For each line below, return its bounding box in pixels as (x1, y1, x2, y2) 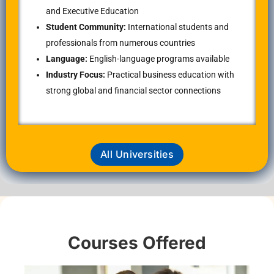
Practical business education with (105, 70, 234, 80)
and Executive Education (46, 6, 139, 17)
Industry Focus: (46, 70, 105, 80)
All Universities (100, 147, 174, 160)
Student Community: (46, 22, 126, 32)
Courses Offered (68, 232, 206, 253)
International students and (126, 22, 229, 32)
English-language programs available (87, 54, 229, 64)
